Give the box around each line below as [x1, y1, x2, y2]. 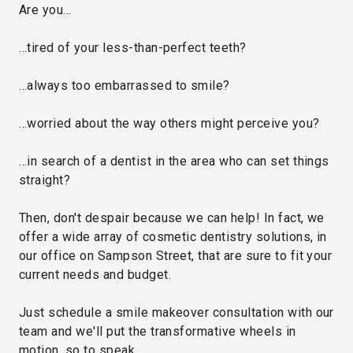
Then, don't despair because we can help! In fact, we [19, 210, 325, 225]
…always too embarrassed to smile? [19, 77, 230, 93]
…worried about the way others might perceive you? [19, 115, 320, 131]
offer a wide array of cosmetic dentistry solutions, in [19, 229, 327, 244]
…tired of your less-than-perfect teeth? [19, 39, 247, 55]
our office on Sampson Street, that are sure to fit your [19, 247, 333, 263]
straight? [19, 172, 71, 188]
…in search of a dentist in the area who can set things [19, 153, 329, 169]
